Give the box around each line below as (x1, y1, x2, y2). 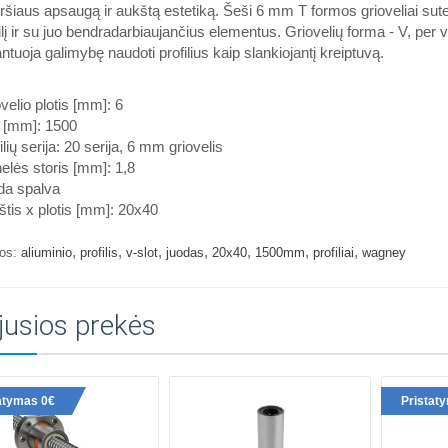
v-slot (125, 244, 158, 260)
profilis (79, 244, 118, 260)
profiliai (312, 244, 354, 260)
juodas (165, 244, 204, 260)
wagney (361, 244, 406, 260)
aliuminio (20, 244, 72, 260)
